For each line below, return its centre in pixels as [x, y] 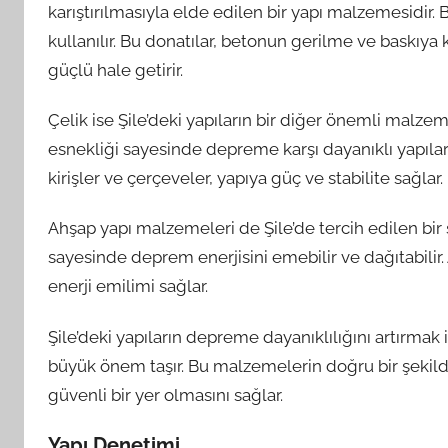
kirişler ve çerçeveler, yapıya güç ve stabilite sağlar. [245, 178]
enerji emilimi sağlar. [128, 286]
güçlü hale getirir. [115, 69]
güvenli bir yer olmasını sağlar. [165, 394]
